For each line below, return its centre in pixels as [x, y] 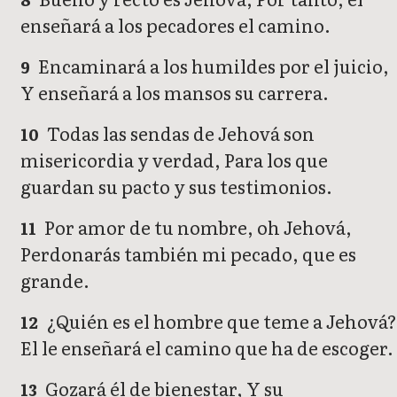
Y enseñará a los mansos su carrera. [175, 93]
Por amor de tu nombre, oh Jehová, [197, 227]
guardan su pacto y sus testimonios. [176, 187]
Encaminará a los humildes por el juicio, [212, 66]
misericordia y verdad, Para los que [174, 160]
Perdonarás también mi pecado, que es [188, 254]
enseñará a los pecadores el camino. [175, 25]
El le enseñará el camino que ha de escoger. [207, 348]
